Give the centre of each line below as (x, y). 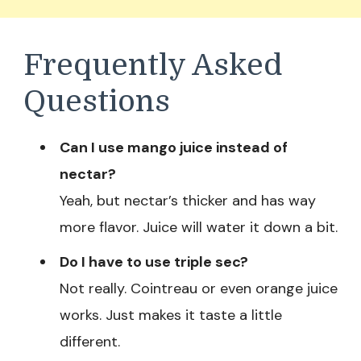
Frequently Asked (153, 65)
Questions (97, 101)
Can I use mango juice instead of (174, 148)
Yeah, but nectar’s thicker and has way (188, 201)
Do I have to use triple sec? (154, 262)
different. (90, 342)
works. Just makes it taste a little (171, 315)
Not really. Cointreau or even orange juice (199, 289)
